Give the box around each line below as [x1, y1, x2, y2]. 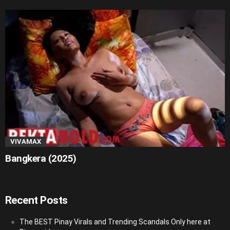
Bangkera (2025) [5, 152, 76, 165]
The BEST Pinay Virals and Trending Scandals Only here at [20, 218, 210, 226]
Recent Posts [5, 194, 68, 207]
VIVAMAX [10, 138, 41, 146]
